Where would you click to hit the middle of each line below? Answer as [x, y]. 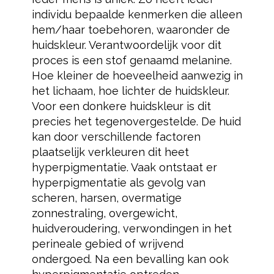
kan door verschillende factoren [116, 137]
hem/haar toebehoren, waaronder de [131, 30]
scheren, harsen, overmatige [106, 198]
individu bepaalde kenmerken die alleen [137, 14]
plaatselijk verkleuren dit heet [110, 152]
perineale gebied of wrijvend [107, 244]
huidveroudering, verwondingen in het [131, 228]
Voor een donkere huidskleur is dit [121, 106]
